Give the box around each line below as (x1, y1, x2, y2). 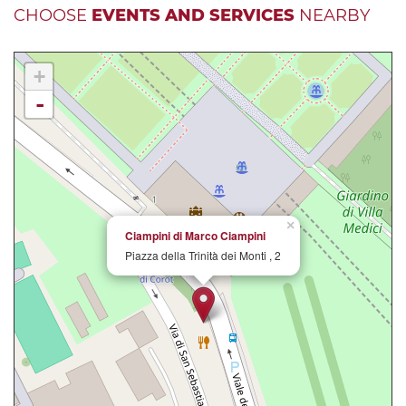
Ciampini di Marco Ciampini (125, 227, 266, 245)
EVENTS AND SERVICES (92, 5, 295, 26)
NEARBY (295, 5, 370, 26)
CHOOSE (14, 5, 92, 26)
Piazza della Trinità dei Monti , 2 (125, 247, 281, 264)
